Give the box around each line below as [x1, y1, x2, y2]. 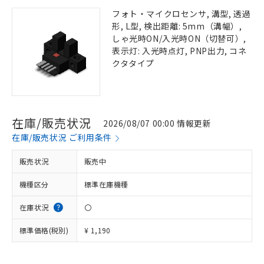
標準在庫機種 [84, 179, 128, 189]
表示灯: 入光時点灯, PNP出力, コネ [112, 45, 247, 57]
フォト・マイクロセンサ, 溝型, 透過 [112, 8, 251, 19]
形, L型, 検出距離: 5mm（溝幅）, [112, 20, 242, 32]
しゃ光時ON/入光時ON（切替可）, [112, 32, 246, 44]
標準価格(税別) [19, 225, 69, 235]
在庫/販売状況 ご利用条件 [12, 131, 112, 143]
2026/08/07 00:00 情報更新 [103, 117, 212, 129]
